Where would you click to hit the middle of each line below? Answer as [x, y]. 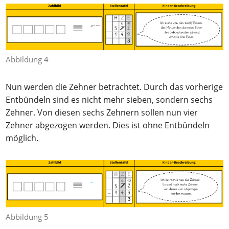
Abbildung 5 [27, 216]
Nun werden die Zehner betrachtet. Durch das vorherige [114, 87]
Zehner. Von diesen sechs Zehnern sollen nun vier [102, 113]
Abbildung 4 [27, 60]
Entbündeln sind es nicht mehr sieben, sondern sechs [109, 100]
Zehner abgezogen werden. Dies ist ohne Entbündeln [108, 125]
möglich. [22, 138]
